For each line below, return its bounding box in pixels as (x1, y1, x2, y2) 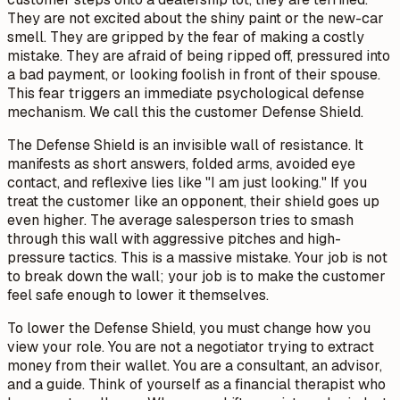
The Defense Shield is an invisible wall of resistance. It (7, 136, 363, 155)
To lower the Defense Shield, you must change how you (7, 319, 371, 338)
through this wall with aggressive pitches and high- (7, 229, 341, 249)
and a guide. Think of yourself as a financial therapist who (7, 375, 386, 395)
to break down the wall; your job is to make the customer (7, 267, 386, 287)
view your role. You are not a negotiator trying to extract (7, 337, 374, 357)
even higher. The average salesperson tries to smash (7, 211, 354, 230)
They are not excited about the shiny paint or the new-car (7, 9, 384, 29)
